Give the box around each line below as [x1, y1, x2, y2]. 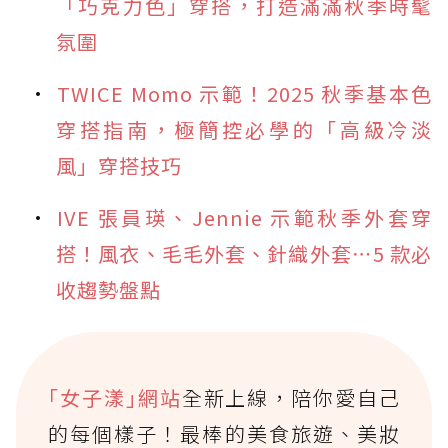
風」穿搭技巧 [56, 150, 182, 180]
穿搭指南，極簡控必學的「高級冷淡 [56, 114, 432, 144]
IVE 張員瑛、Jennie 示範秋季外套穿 [57, 202, 432, 232]
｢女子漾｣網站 [48, 382, 182, 412]
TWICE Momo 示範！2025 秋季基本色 [57, 78, 432, 108]
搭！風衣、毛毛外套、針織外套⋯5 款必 [56, 238, 432, 268]
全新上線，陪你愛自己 [181, 382, 400, 412]
